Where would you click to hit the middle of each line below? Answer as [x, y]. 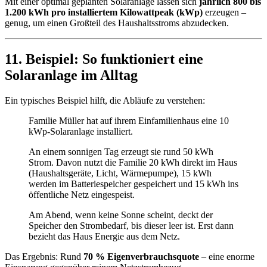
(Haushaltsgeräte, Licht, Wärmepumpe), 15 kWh [120, 173]
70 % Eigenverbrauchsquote [141, 256]
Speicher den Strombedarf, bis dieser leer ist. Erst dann [131, 225]
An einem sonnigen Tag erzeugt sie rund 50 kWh [121, 151]
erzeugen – [224, 12]
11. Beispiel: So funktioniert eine [104, 59]
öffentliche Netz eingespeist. [82, 194]
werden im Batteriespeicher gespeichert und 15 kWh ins [133, 184]
